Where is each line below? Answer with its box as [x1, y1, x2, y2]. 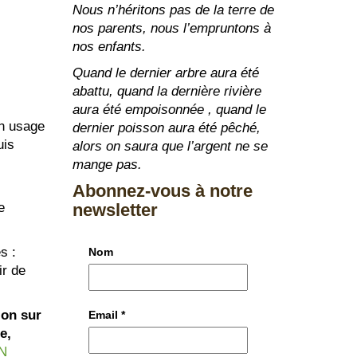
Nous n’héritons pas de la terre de [73, 2, 274, 18]
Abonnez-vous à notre [73, 181, 253, 202]
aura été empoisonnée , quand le [73, 102, 266, 118]
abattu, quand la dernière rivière [73, 84, 261, 100]
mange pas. [73, 157, 142, 173]
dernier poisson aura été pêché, [73, 120, 261, 136]
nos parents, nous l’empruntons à [73, 21, 271, 37]
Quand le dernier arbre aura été [73, 65, 259, 81]
